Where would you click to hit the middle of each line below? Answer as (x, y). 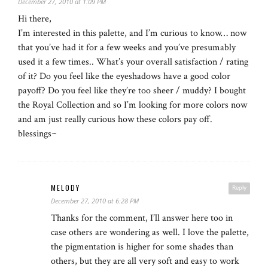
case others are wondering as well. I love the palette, (150, 233)
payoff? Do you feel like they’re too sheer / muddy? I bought (132, 91)
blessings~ (37, 134)
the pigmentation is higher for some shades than (142, 247)
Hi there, (35, 19)
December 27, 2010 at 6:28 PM (95, 201)
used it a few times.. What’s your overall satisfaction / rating (133, 62)
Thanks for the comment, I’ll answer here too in (142, 218)
